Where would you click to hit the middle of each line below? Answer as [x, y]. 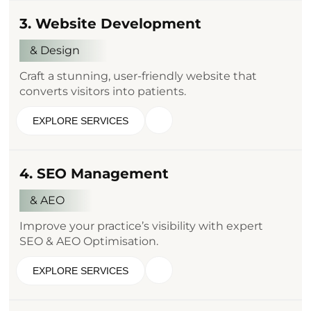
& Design [55, 50]
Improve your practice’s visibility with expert [142, 226]
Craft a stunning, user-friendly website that [138, 76]
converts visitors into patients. [103, 91]
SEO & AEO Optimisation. [89, 241]
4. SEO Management [94, 173]
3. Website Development [111, 23]
